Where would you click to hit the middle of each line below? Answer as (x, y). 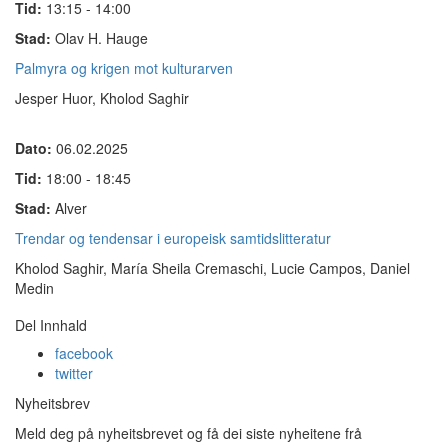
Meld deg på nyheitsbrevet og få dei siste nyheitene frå (188, 433)
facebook (84, 353)
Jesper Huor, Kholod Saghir (102, 98)
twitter (74, 373)
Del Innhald (51, 325)
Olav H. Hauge (101, 38)
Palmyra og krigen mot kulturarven (124, 68)
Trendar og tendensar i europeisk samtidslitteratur (173, 238)
